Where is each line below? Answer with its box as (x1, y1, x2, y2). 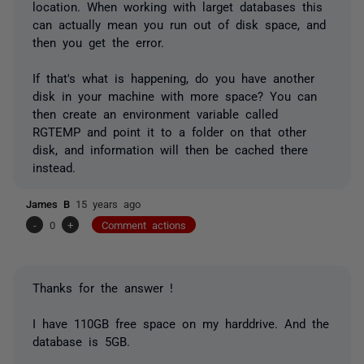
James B (26, 197, 76, 209)
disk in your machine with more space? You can (32, 89, 317, 102)
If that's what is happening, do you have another (32, 71, 314, 84)
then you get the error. (32, 35, 164, 48)
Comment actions (102, 219, 186, 230)
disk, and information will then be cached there (32, 142, 308, 155)
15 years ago (76, 197, 141, 209)
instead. (32, 160, 76, 173)
